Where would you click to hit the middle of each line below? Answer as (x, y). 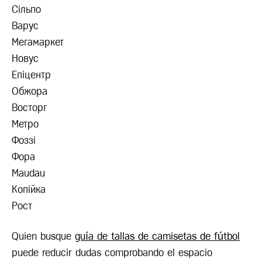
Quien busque (43, 237)
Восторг (30, 108)
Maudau (28, 173)
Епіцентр (31, 75)
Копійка (29, 190)
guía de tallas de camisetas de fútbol (157, 237)
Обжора (30, 92)
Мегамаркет (38, 42)
